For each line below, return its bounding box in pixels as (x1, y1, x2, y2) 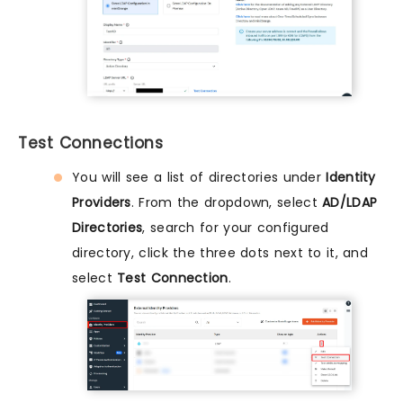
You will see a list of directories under (72, 168, 327, 187)
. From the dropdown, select (130, 193, 323, 212)
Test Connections (18, 132, 163, 155)
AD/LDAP (322, 193, 378, 212)
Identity (326, 168, 376, 187)
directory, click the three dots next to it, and (72, 244, 369, 263)
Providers (72, 193, 131, 212)
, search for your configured (142, 219, 329, 237)
